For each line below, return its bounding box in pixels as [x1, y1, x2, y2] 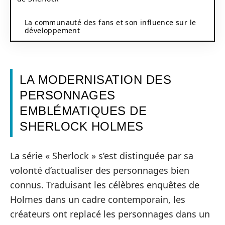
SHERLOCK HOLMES [20, 120, 144, 133]
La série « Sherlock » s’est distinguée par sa [10, 149, 193, 162]
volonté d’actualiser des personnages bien [10, 164, 189, 176]
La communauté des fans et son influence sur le [25, 17, 196, 27]
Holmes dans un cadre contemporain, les [10, 193, 185, 205]
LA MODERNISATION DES [20, 73, 171, 86]
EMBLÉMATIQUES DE [20, 104, 147, 118]
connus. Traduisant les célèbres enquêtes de [10, 178, 199, 191]
